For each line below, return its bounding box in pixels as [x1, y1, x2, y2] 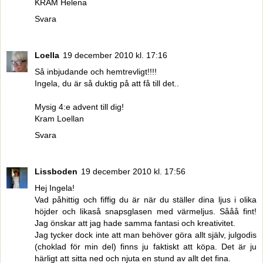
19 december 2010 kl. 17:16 [63, 50, 167, 60]
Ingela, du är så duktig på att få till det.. [35, 79, 179, 89]
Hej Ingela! [35, 183, 75, 193]
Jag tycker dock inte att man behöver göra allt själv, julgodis [35, 230, 257, 240]
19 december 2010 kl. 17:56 [81, 167, 186, 177]
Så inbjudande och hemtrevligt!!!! [35, 67, 157, 77]
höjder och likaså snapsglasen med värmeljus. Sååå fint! [35, 207, 257, 217]
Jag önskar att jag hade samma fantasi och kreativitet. [35, 218, 235, 228]
